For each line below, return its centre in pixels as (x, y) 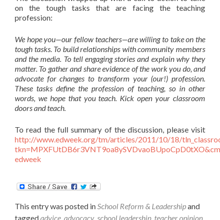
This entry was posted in (56, 206)
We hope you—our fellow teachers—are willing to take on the (110, 39)
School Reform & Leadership (142, 206)
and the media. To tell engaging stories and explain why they (110, 59)
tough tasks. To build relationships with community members (110, 49)
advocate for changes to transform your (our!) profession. (110, 78)
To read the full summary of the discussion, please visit (110, 129)
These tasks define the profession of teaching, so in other (110, 88)
